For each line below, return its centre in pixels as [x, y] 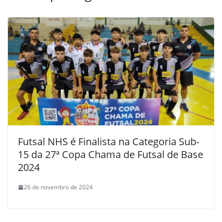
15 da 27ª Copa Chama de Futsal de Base [111, 155]
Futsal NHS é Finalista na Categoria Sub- [109, 142]
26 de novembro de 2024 [58, 187]
